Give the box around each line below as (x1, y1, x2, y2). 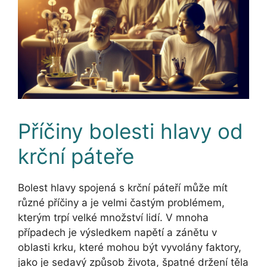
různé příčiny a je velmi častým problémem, (18, 196, 225, 209)
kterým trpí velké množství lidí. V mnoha (18, 211, 209, 223)
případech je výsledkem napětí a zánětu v (18, 226, 217, 238)
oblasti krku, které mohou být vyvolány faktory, (18, 241, 241, 253)
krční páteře (18, 143, 134, 169)
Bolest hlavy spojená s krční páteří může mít (18, 181, 228, 194)
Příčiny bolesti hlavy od (18, 118, 243, 144)
